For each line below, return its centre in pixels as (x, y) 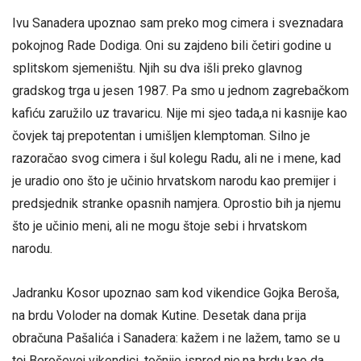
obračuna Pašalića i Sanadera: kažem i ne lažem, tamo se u (176, 338)
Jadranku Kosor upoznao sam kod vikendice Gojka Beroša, (176, 293)
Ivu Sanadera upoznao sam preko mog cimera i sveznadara (178, 23)
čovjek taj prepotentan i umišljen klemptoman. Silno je (161, 135)
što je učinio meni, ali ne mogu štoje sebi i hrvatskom (160, 226)
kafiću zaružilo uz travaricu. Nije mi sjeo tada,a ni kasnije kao (180, 113)
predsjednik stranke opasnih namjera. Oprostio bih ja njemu (176, 203)
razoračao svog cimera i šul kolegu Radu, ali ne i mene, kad (176, 158)
